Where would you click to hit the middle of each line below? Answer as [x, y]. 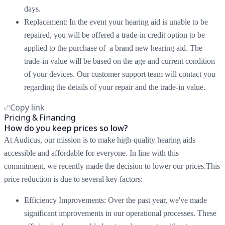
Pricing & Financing [40, 117]
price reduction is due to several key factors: [73, 179]
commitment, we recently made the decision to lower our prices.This [112, 166]
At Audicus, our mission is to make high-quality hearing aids [100, 140]
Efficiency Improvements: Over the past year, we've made [116, 200]
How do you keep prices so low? [66, 128]
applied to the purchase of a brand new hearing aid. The [113, 48]
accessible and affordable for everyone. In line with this [91, 153]
